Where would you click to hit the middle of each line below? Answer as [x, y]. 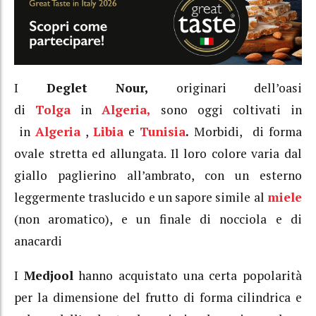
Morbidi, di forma [246, 132]
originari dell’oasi [225, 88]
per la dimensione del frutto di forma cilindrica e [158, 297]
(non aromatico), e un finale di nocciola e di [158, 219]
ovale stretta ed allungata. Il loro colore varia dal [158, 154]
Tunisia [163, 132]
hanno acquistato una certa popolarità [188, 275]
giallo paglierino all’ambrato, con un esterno [158, 176]
